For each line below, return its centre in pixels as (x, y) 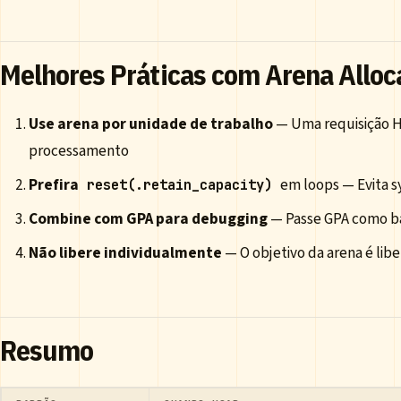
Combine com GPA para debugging (148, 219)
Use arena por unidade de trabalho (151, 124)
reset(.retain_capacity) (180, 185)
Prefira (55, 185)
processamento (79, 151)
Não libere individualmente (125, 253)
